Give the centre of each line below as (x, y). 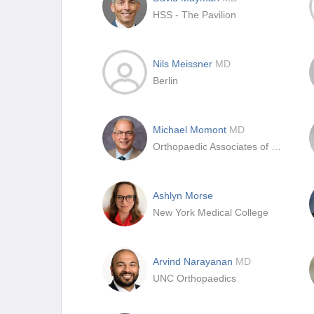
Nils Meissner (184, 64)
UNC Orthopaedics (194, 278)
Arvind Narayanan (194, 261)
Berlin (165, 81)
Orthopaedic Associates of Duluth (276, 146)
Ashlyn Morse (183, 196)
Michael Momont (191, 130)
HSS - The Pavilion (194, 15)
